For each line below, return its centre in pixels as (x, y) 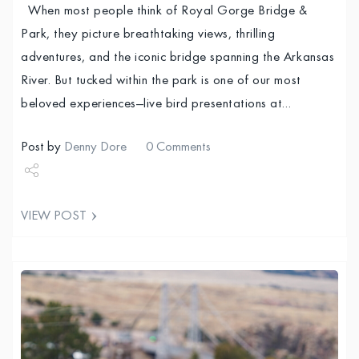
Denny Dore (95, 147)
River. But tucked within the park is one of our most (161, 81)
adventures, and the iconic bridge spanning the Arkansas (178, 58)
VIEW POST (54, 216)
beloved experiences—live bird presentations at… (156, 104)
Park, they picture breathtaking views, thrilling (148, 34)
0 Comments (178, 147)
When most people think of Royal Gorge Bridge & (164, 11)
